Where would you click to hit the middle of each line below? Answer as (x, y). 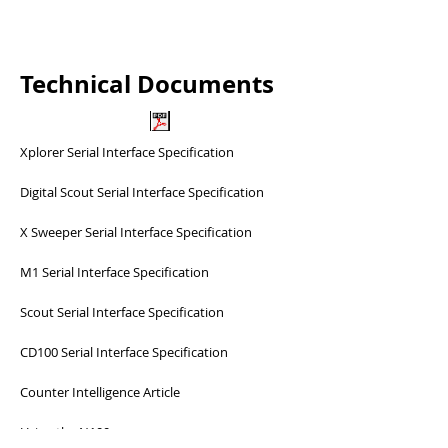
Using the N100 (65, 432)
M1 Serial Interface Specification (114, 272)
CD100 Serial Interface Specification (124, 352)
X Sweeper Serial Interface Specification (136, 232)
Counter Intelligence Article (100, 392)
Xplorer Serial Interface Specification (127, 152)
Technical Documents (147, 84)
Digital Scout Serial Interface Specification (142, 192)
